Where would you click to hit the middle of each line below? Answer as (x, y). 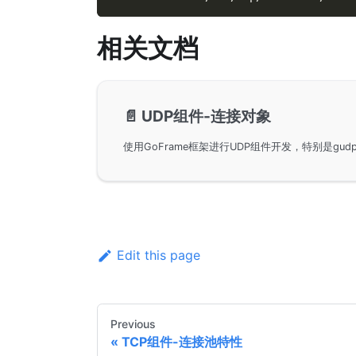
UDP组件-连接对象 (206, 116)
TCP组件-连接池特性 (182, 342)
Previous (133, 324)
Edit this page (158, 255)
